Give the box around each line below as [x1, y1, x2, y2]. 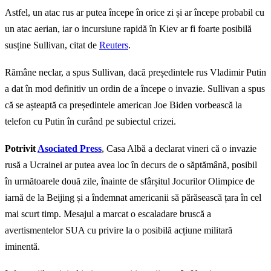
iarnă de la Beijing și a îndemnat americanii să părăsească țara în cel [5, 192, 261, 203]
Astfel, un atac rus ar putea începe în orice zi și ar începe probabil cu [5, 7, 264, 18]
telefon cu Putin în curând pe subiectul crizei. [5, 116, 176, 127]
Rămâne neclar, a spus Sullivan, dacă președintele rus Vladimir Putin [5, 67, 266, 78]
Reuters [99, 40, 128, 51]
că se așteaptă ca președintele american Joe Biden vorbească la [5, 100, 242, 111]
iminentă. [5, 241, 40, 252]
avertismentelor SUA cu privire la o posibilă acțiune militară [5, 225, 232, 236]
